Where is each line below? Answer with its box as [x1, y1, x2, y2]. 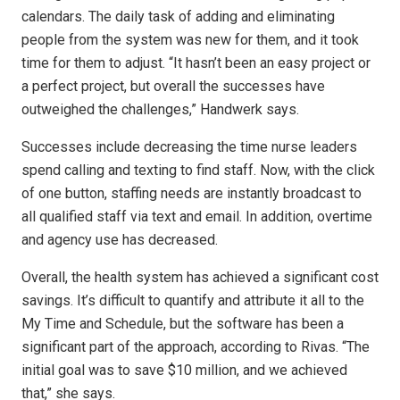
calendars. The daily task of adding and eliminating [21, 8, 335, 26]
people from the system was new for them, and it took [21, 31, 359, 49]
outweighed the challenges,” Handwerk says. [21, 101, 299, 119]
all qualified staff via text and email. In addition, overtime [21, 208, 372, 226]
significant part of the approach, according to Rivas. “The [21, 338, 370, 356]
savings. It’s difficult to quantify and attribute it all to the [21, 292, 364, 310]
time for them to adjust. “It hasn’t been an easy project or [21, 54, 371, 72]
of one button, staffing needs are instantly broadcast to [21, 185, 362, 203]
